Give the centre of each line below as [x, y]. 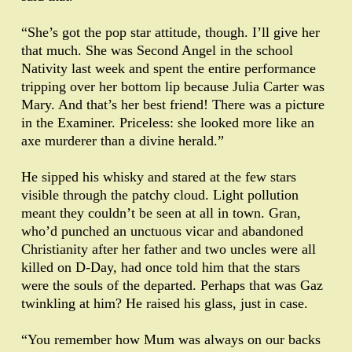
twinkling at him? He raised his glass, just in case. [165, 304]
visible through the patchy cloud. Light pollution [160, 195]
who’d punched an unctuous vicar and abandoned [162, 231]
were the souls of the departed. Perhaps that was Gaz [172, 286]
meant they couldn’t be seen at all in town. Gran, [161, 213]
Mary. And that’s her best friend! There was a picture [173, 105]
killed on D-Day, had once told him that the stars [161, 268]
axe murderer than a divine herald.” [123, 141]
